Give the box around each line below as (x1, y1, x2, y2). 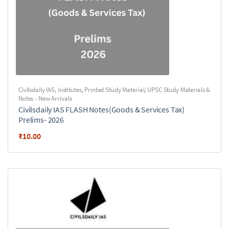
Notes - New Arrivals (18, 94, 72, 103)
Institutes (57, 85, 82, 94)
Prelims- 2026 (18, 114, 64, 125)
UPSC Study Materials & (147, 85, 211, 94)
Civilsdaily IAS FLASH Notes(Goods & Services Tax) (18, 104, 185, 114)
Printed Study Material (84, 85, 145, 94)
